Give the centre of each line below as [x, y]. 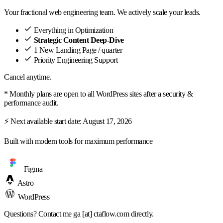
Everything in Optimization [73, 30]
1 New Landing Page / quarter [78, 50]
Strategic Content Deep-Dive [79, 40]
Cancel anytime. [28, 77]
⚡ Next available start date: [44, 121]
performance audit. [31, 103]
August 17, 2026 [107, 121]
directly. [141, 214]
